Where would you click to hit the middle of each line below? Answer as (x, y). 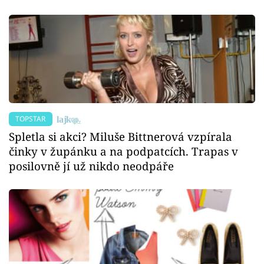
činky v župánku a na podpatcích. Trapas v (123, 151)
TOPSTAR (31, 119)
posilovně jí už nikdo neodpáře (91, 166)
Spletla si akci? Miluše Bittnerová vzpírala (121, 137)
